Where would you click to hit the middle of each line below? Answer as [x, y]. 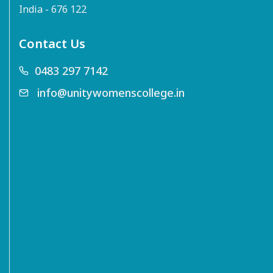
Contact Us [52, 44]
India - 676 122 [53, 9]
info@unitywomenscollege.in [111, 93]
